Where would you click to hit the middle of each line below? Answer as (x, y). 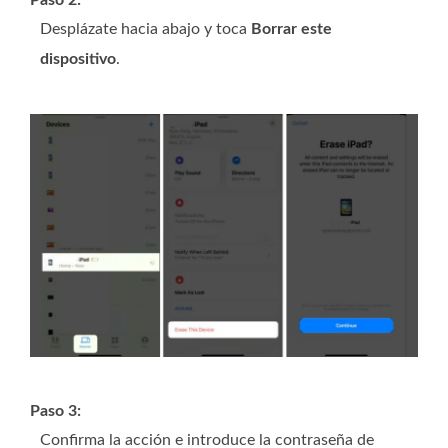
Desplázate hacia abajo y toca (145, 29)
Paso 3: (55, 410)
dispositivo (78, 59)
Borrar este (291, 29)
